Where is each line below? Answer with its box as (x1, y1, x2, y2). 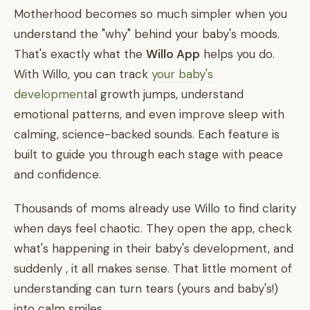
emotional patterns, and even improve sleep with (14, 107, 284, 122)
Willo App (146, 46, 200, 62)
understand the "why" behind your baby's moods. (14, 26, 280, 42)
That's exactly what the (14, 46, 146, 62)
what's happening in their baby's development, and (14, 241, 293, 256)
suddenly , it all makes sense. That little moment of (14, 261, 292, 276)
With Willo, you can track (14, 66, 152, 82)
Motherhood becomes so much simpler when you (14, 6, 287, 21)
